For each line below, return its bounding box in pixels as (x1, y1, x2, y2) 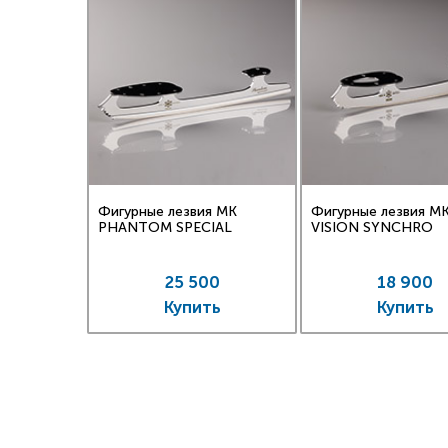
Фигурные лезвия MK (98, 203, 237, 221)
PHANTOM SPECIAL (98, 219, 232, 237)
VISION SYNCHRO (311, 219, 433, 237)
